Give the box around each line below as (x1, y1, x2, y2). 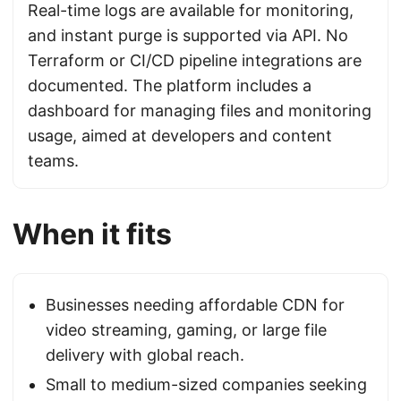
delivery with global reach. (46, 346, 244, 364)
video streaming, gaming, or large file (46, 320, 327, 339)
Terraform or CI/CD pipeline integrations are (28, 51, 362, 70)
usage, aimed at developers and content (28, 126, 332, 145)
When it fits (13, 217, 172, 252)
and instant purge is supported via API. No (28, 26, 348, 45)
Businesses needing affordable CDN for (46, 295, 345, 314)
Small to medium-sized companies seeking (46, 375, 367, 394)
